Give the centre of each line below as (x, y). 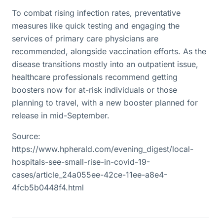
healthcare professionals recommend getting (95, 77)
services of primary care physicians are (85, 38)
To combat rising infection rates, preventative (96, 13)
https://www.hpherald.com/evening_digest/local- (103, 149)
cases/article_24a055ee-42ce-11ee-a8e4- (90, 175)
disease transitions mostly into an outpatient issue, (105, 64)
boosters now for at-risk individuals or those (94, 90)
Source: (26, 136)
